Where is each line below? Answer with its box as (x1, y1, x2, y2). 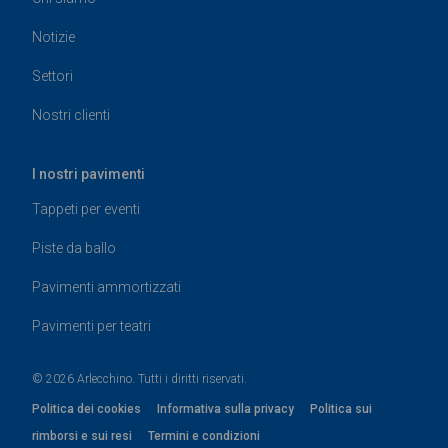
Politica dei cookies (32, 401, 141, 416)
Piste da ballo (32, 239, 116, 256)
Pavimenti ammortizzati (32, 278, 181, 295)
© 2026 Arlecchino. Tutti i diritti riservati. (32, 371, 247, 386)
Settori (32, 67, 73, 84)
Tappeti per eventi (32, 200, 140, 217)
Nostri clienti (32, 106, 110, 123)
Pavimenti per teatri (32, 317, 151, 334)
